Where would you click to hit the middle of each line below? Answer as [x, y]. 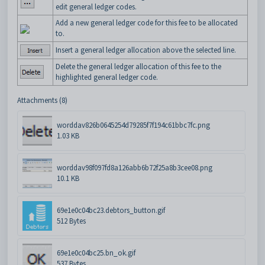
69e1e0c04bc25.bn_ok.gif [96, 253]
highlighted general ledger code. [107, 77]
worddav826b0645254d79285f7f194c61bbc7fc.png [133, 125]
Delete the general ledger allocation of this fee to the [138, 67]
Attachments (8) [42, 101]
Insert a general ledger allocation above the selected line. [146, 50]
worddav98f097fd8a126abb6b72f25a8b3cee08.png [135, 168]
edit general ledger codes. [96, 7]
